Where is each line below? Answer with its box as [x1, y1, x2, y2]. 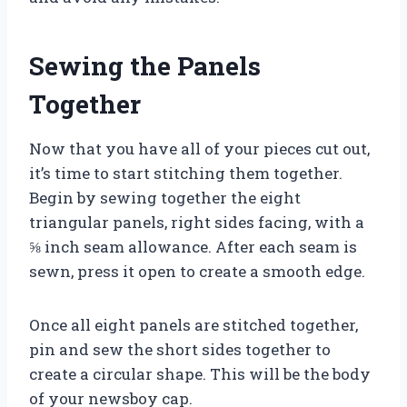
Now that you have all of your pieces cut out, [29, 137, 370, 159]
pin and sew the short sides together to [29, 338, 331, 360]
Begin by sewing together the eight [29, 186, 301, 208]
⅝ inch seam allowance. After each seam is [29, 235, 357, 257]
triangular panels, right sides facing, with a [29, 211, 364, 233]
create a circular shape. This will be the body [29, 362, 371, 384]
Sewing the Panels [29, 48, 261, 83]
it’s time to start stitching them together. [29, 162, 342, 184]
